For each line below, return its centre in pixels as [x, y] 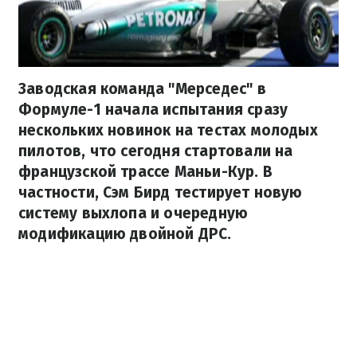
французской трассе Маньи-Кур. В [145, 172]
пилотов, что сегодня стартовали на [156, 151]
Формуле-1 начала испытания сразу [153, 110]
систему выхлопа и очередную [133, 214]
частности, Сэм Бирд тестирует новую [161, 193]
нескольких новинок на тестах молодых [168, 131]
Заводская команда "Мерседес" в [142, 89]
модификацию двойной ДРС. [125, 234]
